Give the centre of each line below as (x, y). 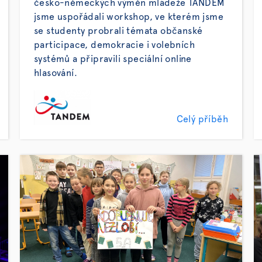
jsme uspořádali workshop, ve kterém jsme (129, 17)
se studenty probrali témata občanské (118, 31)
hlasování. (56, 73)
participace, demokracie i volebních (114, 45)
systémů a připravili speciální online (113, 59)
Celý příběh (202, 119)
